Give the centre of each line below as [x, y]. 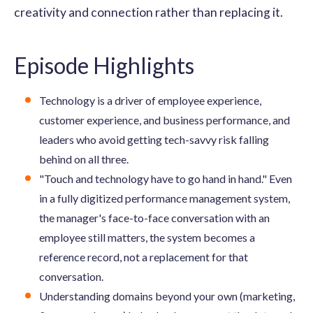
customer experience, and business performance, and [165, 119]
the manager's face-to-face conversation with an [154, 217]
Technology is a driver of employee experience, [150, 100]
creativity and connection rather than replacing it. [148, 12]
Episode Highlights [104, 65]
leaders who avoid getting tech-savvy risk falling [154, 139]
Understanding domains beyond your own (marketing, [167, 296]
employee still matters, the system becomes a [147, 237]
